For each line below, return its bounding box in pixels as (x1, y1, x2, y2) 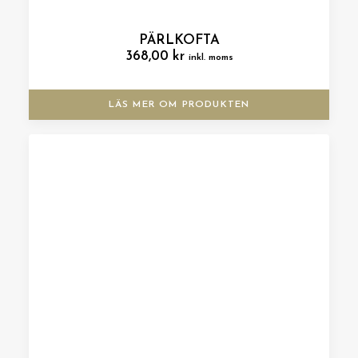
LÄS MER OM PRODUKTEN (108, 100, 250, 109)
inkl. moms (188, 53, 233, 62)
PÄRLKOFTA (138, 34, 220, 47)
